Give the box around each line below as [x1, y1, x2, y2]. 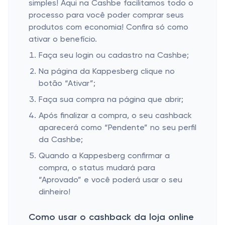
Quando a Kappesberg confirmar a [39, 152, 170, 160]
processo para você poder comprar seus [29, 12, 184, 20]
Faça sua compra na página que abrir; [39, 96, 183, 104]
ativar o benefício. [29, 36, 97, 44]
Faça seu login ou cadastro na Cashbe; [39, 52, 189, 60]
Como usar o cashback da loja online [29, 213, 194, 222]
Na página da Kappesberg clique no [39, 68, 175, 76]
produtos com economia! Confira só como [29, 24, 188, 32]
